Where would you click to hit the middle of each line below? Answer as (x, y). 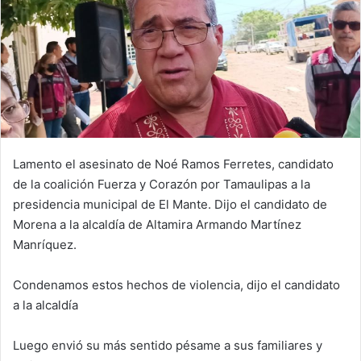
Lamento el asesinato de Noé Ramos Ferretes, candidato (173, 164)
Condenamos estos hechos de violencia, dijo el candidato (176, 284)
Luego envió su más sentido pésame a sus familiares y (168, 345)
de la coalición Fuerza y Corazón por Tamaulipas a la (162, 184)
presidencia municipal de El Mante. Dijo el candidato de (170, 204)
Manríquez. (45, 244)
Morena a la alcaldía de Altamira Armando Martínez (157, 224)
